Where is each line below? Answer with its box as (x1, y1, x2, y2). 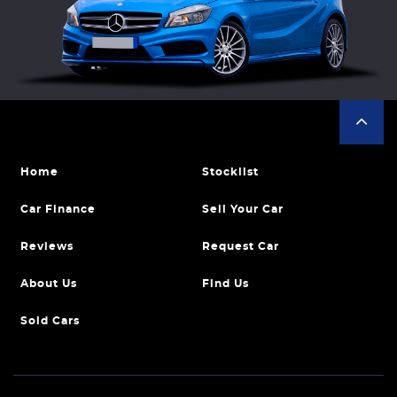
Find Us (201, 278, 249, 289)
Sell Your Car (201, 204, 284, 214)
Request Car (201, 241, 279, 252)
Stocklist (201, 167, 259, 177)
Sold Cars (20, 315, 80, 326)
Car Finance (20, 204, 96, 214)
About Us (20, 278, 77, 289)
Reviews (20, 241, 74, 252)
